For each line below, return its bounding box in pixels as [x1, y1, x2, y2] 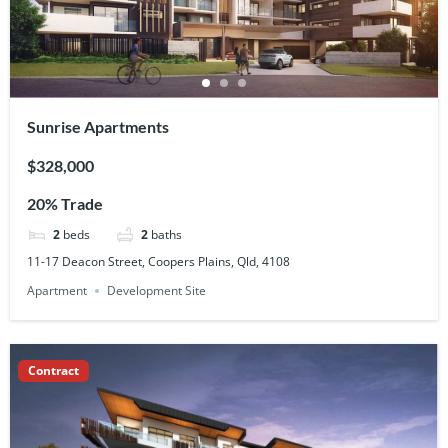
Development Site [107, 281, 207, 299]
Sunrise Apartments [27, 117, 170, 137]
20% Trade [27, 194, 104, 214]
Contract [28, 361, 79, 379]
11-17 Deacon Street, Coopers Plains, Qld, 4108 [27, 252, 291, 270]
